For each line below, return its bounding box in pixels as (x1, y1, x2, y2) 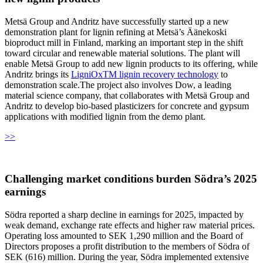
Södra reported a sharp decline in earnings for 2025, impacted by (5, 210, 244, 220)
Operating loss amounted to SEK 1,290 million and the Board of (5, 231, 243, 241)
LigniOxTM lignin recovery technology (71, 69, 218, 79)
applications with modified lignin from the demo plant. (5, 111, 205, 122)
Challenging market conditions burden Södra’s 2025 (5, 173, 257, 186)
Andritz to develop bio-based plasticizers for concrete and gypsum (5, 100, 249, 111)
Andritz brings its (5, 69, 71, 79)
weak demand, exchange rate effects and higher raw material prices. (5, 220, 255, 231)
